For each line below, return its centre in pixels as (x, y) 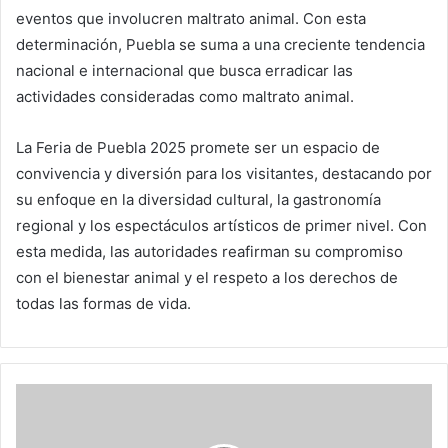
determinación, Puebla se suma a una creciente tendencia (220, 45)
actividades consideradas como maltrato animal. (185, 97)
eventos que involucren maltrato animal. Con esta (191, 19)
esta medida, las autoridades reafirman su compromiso (209, 252)
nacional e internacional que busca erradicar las (184, 71)
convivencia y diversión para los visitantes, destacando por (224, 174)
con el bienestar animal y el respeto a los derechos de (207, 278)
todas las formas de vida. (103, 304)
